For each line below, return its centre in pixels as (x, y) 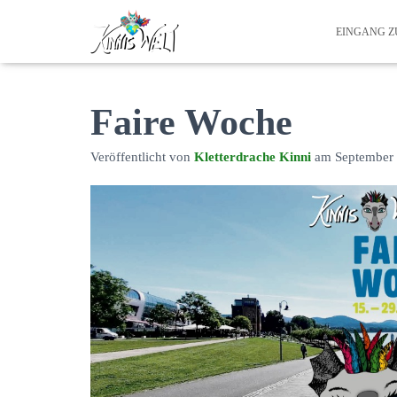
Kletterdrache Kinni (253, 157)
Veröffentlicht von (142, 157)
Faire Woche (191, 122)
